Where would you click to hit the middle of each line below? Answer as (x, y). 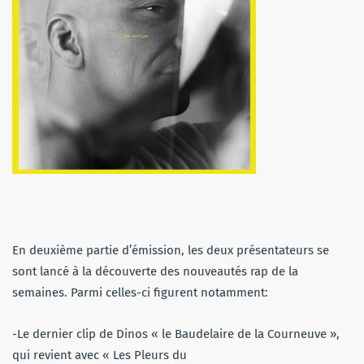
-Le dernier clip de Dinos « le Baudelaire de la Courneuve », (176, 334)
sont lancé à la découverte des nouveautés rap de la (155, 271)
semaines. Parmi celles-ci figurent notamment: (140, 292)
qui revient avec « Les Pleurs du (100, 355)
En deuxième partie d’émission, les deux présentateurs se (171, 250)
